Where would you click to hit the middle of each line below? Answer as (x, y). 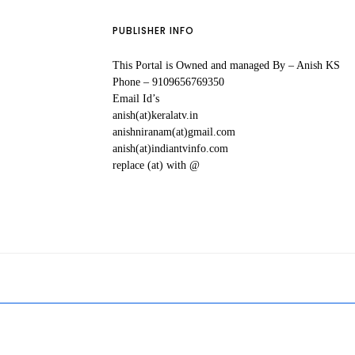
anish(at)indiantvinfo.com (170, 149)
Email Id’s (136, 99)
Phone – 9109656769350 (168, 82)
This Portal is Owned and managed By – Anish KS (226, 66)
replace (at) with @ (156, 166)
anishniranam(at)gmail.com (174, 132)
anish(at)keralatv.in (155, 116)
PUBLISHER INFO (153, 31)
